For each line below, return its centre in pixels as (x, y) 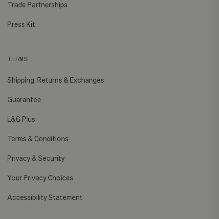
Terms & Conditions (38, 139)
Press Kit (21, 24)
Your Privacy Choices (40, 178)
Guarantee (24, 100)
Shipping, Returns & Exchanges (56, 80)
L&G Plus (21, 119)
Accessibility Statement (45, 197)
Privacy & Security (36, 158)
